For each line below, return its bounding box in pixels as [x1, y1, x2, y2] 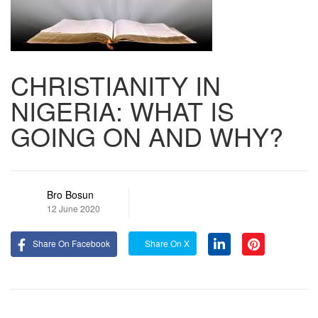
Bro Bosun [47, 187, 94, 202]
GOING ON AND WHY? [11, 118, 283, 154]
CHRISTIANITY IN [11, 67, 221, 103]
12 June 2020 [47, 202, 100, 214]
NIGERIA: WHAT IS [11, 92, 234, 128]
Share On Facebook [33, 237, 110, 249]
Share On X [143, 237, 190, 249]
